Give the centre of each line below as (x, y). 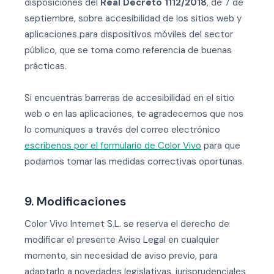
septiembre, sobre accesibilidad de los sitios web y (133, 18)
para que (221, 146)
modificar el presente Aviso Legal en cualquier (122, 240)
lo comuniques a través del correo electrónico (122, 130)
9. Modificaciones (75, 201)
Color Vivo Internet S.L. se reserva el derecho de (127, 224)
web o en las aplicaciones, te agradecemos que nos (134, 114)
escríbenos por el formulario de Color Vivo (113, 146)
